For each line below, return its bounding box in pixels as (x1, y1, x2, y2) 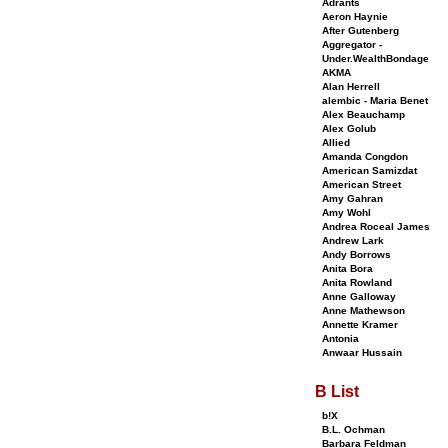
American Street (322, 179, 401, 190)
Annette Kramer (322, 319, 398, 330)
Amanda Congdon (322, 151, 408, 162)
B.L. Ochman (322, 424, 385, 435)
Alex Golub (322, 123, 376, 134)
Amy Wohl (322, 207, 371, 218)
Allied (322, 137, 350, 148)
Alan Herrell (322, 81, 380, 92)
